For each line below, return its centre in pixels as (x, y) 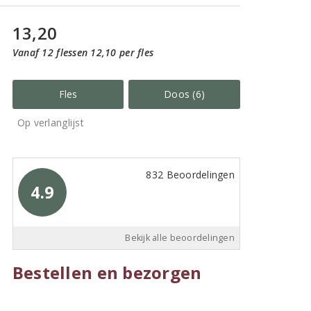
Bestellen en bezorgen (107, 272)
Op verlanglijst (50, 123)
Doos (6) (185, 94)
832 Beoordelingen (190, 175)
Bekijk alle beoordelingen (180, 238)
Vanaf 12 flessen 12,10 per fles (83, 52)
